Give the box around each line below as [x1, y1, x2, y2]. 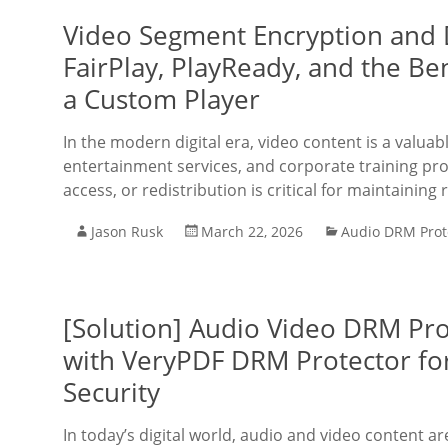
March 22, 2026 [201, 222, 303, 241]
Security [63, 374, 160, 410]
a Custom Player [63, 81, 260, 117]
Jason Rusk [91, 222, 163, 241]
